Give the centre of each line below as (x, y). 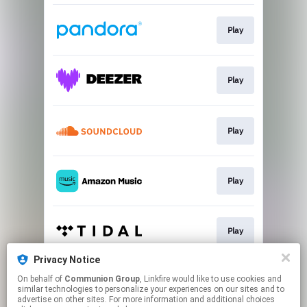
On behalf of (41, 279)
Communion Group (102, 279)
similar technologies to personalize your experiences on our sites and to (151, 289)
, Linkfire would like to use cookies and (156, 279)
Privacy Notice (67, 260)
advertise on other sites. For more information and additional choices (146, 299)
